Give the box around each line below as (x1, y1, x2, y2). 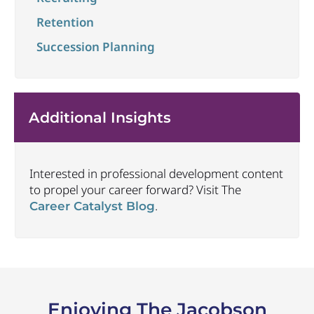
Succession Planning (36, 38, 155, 55)
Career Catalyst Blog (29, 198, 155, 213)
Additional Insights (28, 108, 171, 126)
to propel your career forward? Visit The (29, 181, 241, 198)
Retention (36, 13, 94, 30)
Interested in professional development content (29, 165, 283, 182)
